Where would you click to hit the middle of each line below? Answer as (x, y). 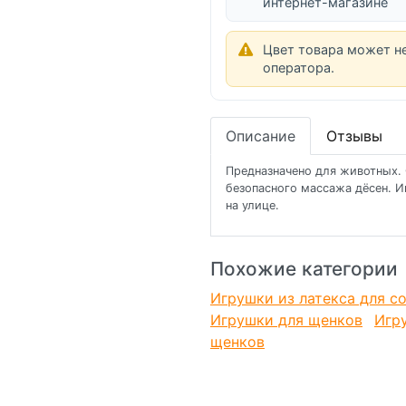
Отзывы (354, 136)
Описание (261, 136)
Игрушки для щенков (286, 320)
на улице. (252, 206)
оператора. (299, 68)
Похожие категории (304, 269)
